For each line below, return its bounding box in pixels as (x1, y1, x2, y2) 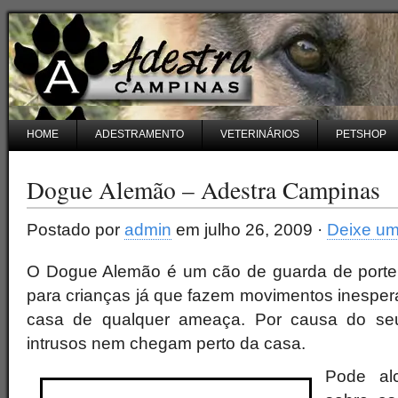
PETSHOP (336, 128, 386, 140)
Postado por (27, 220, 124, 239)
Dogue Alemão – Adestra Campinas (27, 173, 380, 206)
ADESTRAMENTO (95, 128, 184, 140)
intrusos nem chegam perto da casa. (27, 334, 306, 353)
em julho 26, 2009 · (171, 220, 327, 239)
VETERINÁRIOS (220, 128, 299, 140)
